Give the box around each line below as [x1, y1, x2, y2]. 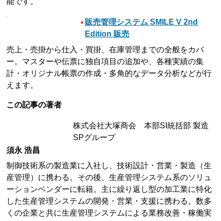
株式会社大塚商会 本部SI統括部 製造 [73, 121, 209, 130]
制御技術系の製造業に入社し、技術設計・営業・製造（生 [6, 161, 212, 170]
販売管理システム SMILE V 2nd [85, 17, 198, 26]
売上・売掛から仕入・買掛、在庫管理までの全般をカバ [6, 45, 204, 54]
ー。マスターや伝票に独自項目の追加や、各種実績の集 [6, 57, 204, 66]
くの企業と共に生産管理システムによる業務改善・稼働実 [6, 208, 212, 217]
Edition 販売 [85, 29, 130, 38]
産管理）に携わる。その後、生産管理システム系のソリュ [6, 173, 212, 182]
